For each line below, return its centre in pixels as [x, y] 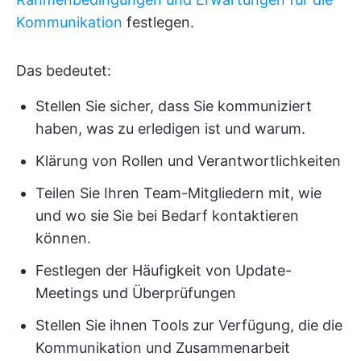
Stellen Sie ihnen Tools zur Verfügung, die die [189, 326]
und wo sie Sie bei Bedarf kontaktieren [167, 216]
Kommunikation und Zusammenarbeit [163, 348]
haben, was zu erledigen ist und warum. [170, 129]
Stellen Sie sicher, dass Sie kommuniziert [174, 106]
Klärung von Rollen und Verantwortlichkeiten [188, 161]
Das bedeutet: [64, 71]
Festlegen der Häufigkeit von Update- [164, 271]
